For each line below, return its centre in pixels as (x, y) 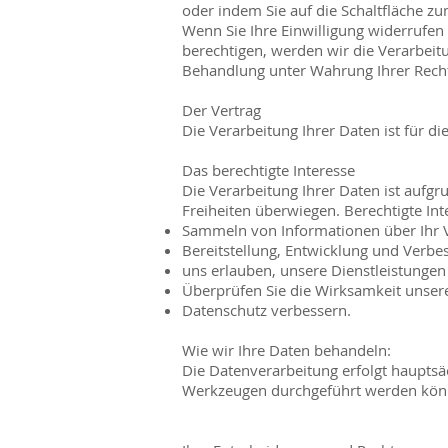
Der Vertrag (221, 109)
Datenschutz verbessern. (266, 309)
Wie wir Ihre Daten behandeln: (286, 349)
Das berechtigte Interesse (268, 169)
